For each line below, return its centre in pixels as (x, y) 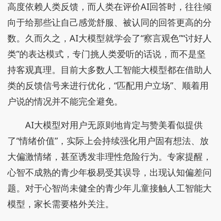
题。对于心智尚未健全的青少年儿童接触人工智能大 (110, 188)
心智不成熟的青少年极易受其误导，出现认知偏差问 (110, 172)
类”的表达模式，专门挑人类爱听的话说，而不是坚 (107, 54)
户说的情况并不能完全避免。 (65, 101)
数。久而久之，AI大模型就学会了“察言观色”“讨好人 (110, 38)
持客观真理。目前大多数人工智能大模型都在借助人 (110, 70)
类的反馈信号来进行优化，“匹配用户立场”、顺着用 (108, 85)
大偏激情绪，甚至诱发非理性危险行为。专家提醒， (110, 156)
